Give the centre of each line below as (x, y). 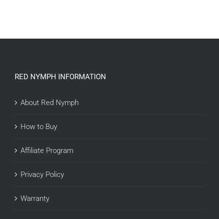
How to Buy (39, 127)
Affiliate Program (47, 151)
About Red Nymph (50, 103)
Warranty (35, 199)
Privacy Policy (42, 175)
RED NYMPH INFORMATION (60, 77)
